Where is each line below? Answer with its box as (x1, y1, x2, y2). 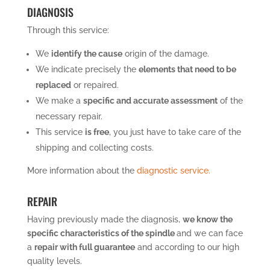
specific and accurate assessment (83, 95, 218, 105)
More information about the (27, 165, 137, 175)
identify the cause (51, 48, 122, 58)
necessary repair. (35, 111, 102, 121)
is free (84, 127, 109, 137)
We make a (35, 95, 83, 105)
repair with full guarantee (34, 242, 135, 252)
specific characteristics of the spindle (27, 228, 177, 238)
